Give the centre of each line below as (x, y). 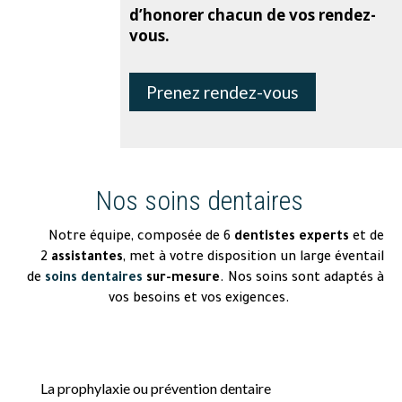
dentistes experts (292, 238)
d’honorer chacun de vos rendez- (253, 15)
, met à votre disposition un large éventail (253, 259)
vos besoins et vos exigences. (199, 300)
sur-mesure (183, 280)
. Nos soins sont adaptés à (302, 280)
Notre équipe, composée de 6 (141, 238)
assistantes (87, 259)
